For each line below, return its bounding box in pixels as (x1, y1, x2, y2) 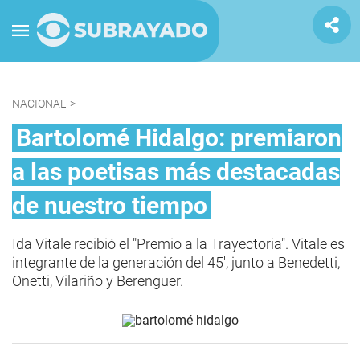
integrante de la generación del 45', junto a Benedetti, (12, 254, 340, 271)
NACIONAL (12, 97, 66, 110)
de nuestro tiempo (12, 191, 207, 219)
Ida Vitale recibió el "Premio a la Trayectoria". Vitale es (12, 235, 345, 252)
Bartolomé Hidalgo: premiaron (16, 124, 342, 152)
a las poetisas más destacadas (12, 157, 340, 186)
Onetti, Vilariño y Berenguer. (12, 272, 183, 289)
